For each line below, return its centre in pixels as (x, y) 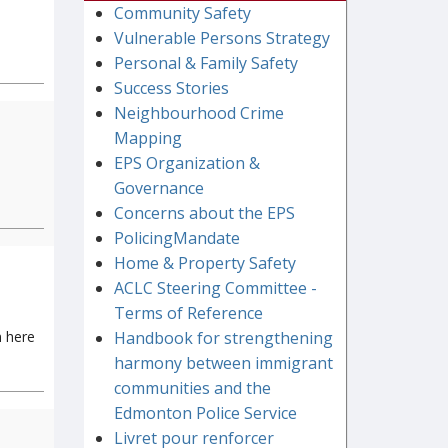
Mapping (147, 138)
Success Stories (171, 88)
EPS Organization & (186, 163)
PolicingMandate (176, 238)
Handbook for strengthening (223, 338)
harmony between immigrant (223, 363)
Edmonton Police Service (205, 413)
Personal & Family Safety (205, 63)
